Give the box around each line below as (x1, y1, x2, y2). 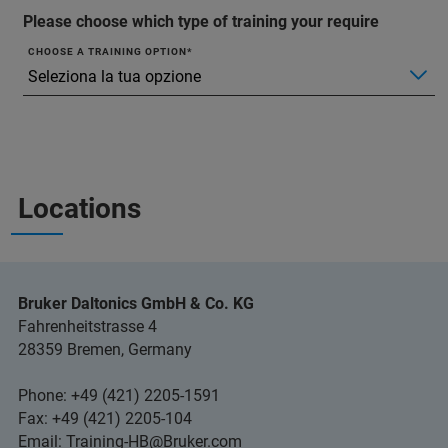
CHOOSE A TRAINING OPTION (28, 46, 187, 57)
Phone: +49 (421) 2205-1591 (18, 386, 220, 405)
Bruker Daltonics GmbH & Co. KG (18, 294, 254, 313)
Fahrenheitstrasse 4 (18, 317, 157, 336)
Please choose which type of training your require (23, 12, 379, 31)
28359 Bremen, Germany (18, 340, 192, 359)
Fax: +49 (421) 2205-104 (18, 409, 192, 428)
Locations (18, 192, 141, 225)
